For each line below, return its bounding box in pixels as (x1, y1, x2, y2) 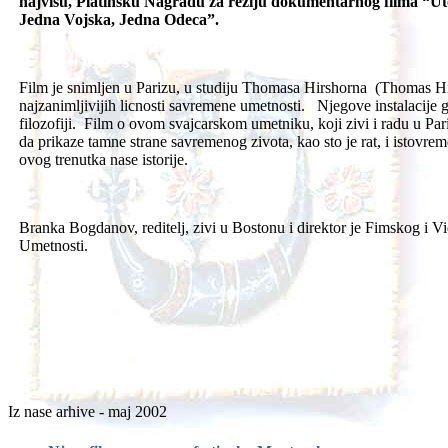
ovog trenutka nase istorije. (19, 151, 188, 169)
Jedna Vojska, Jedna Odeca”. (19, 11, 227, 29)
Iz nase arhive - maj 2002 (8, 403, 167, 421)
